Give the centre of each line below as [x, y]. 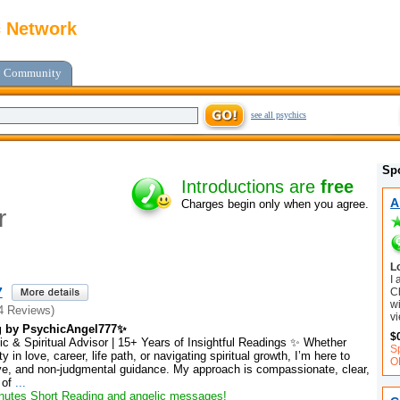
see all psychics [279, 115]
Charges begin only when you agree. [275, 204]
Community [33, 73]
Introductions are [251, 187]
